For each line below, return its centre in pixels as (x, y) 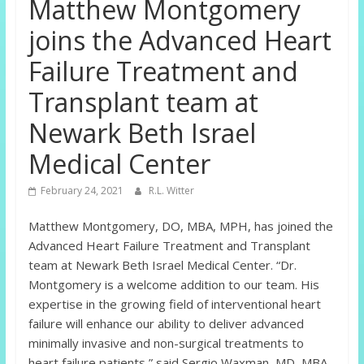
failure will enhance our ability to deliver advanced (166, 324)
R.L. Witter (171, 191)
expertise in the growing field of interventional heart (174, 304)
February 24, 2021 (82, 191)
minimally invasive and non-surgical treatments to (166, 343)
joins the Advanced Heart (180, 41)
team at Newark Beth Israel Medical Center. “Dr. (162, 265)
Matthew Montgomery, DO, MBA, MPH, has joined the (180, 226)
